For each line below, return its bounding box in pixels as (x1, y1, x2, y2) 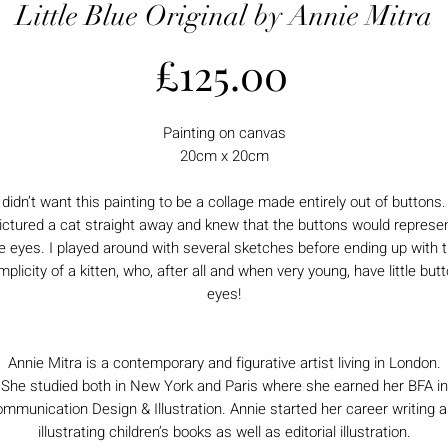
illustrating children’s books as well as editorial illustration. (37, 420, 411, 443)
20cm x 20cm (179, 144, 269, 167)
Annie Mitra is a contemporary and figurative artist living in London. (7, 351, 441, 374)
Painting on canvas (162, 121, 286, 144)
